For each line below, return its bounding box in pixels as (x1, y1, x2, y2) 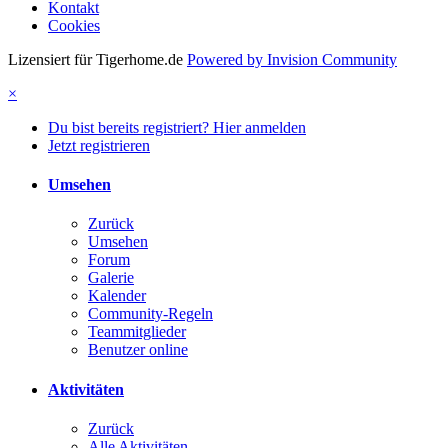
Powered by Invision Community (187, 50, 397, 68)
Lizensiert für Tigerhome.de (8, 50, 183, 68)
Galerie (88, 269, 134, 287)
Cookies (48, 16, 100, 34)
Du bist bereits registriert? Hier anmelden (48, 118, 306, 136)
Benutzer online (88, 341, 188, 359)
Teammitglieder (88, 323, 186, 341)
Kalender (88, 287, 146, 305)
